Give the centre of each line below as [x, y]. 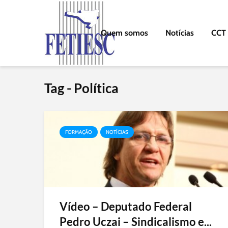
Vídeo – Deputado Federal [126, 206]
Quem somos [124, 33]
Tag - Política [81, 88]
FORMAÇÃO [79, 132]
